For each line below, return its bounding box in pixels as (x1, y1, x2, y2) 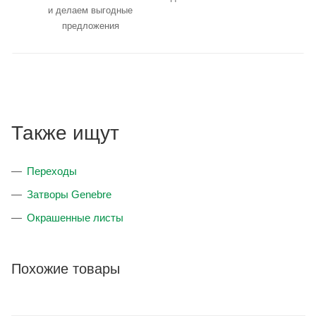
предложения (61, 20, 119, 32)
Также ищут (11, 122, 119, 145)
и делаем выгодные (48, 5, 133, 16)
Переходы (27, 165, 77, 178)
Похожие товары (11, 261, 120, 277)
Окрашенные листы (27, 212, 123, 224)
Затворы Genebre (27, 188, 111, 201)
